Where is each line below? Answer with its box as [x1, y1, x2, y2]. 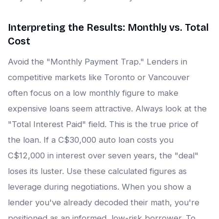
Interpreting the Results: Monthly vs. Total [8, 22, 209, 34]
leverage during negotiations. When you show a [8, 182, 191, 192]
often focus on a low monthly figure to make [8, 88, 178, 98]
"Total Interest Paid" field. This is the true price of [8, 119, 198, 130]
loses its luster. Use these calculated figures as [8, 166, 187, 176]
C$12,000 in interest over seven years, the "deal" [8, 151, 198, 161]
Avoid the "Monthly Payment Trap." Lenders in [8, 57, 187, 67]
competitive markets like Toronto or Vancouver [8, 72, 190, 83]
